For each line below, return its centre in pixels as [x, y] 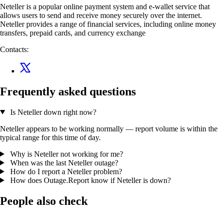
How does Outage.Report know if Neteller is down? [89, 180]
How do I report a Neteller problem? [65, 171]
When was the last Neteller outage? [63, 163]
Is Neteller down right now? [52, 112]
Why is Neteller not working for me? [65, 154]
